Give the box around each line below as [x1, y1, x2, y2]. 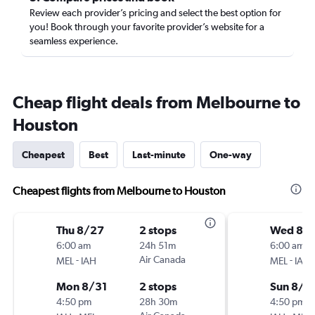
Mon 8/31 [56, 280, 107, 292]
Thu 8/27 [56, 224, 104, 236]
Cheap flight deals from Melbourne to [13, 92, 300, 112]
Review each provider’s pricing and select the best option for [30, 7, 281, 18]
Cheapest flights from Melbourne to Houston [13, 184, 226, 198]
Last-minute [132, 149, 186, 160]
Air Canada [139, 254, 186, 265]
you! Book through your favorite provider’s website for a [30, 21, 264, 32]
